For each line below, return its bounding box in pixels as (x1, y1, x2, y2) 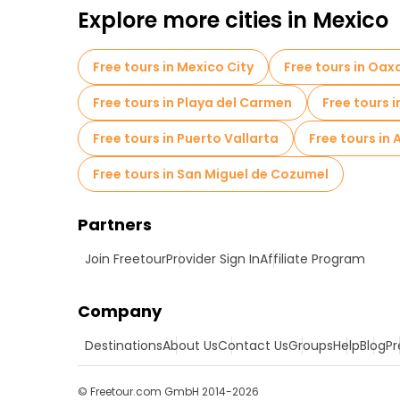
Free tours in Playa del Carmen (93, 94, 292, 112)
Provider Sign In (166, 250, 260, 268)
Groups (288, 337, 333, 354)
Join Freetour (85, 250, 166, 268)
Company (78, 300, 162, 322)
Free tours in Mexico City (93, 58, 254, 76)
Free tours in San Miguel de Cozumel (93, 165, 329, 183)
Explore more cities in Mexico (78, 5, 388, 35)
